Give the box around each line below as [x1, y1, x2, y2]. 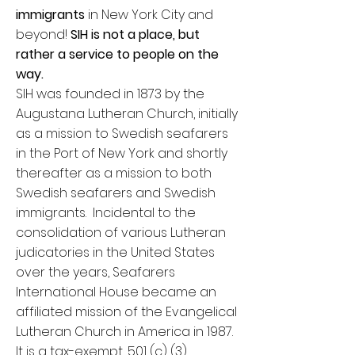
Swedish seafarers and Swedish [16, 184, 216, 202]
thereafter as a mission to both [16, 164, 212, 182]
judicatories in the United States [16, 243, 215, 261]
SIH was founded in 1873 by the [16, 85, 204, 103]
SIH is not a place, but [71, 25, 200, 44]
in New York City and [85, 6, 213, 24]
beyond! [16, 25, 71, 44]
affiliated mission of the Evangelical [16, 303, 237, 321]
